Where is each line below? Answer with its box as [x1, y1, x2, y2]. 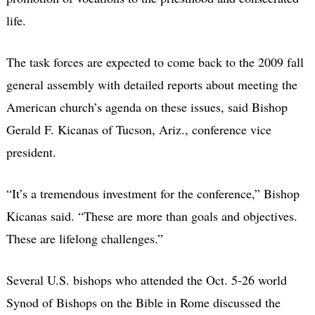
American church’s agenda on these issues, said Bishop [6, 98, 288, 115]
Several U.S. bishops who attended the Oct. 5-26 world [6, 271, 287, 288]
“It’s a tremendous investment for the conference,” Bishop [6, 184, 300, 202]
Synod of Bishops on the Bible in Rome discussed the [6, 293, 281, 311]
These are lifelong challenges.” [6, 229, 163, 247]
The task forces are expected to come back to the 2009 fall [6, 53, 304, 70]
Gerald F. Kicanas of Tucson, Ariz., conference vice [6, 120, 271, 138]
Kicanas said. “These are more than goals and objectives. [6, 207, 297, 224]
